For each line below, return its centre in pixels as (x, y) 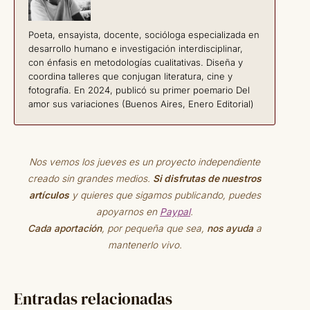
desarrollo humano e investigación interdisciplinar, (136, 49)
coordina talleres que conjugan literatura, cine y (130, 76)
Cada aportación (65, 229)
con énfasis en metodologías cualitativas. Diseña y (136, 63)
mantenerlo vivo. (145, 245)
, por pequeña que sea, (154, 229)
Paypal (175, 212)
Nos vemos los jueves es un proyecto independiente (145, 162)
